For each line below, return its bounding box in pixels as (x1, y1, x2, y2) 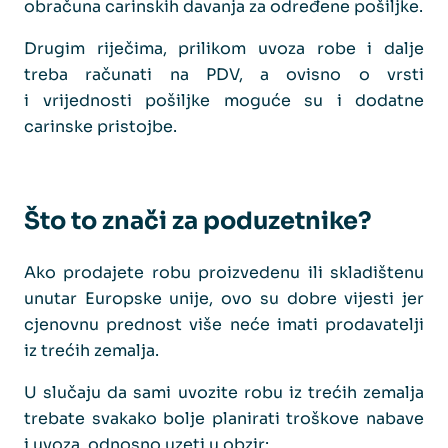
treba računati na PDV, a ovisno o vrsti (24, 63, 424, 85)
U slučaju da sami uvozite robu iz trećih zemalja (24, 381, 424, 403)
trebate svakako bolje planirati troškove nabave (24, 407, 424, 429)
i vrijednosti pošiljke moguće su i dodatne (24, 89, 424, 111)
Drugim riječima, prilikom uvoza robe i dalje (24, 37, 424, 59)
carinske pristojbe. (24, 115, 177, 137)
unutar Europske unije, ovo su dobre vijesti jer (24, 287, 424, 309)
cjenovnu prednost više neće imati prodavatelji (24, 313, 424, 335)
